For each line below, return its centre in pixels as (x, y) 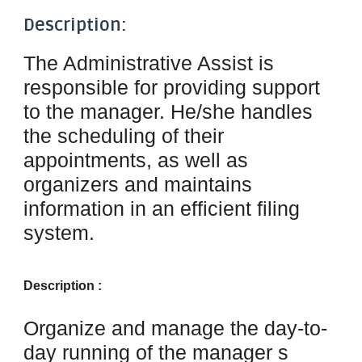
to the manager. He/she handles (168, 112)
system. (59, 233)
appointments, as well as (135, 160)
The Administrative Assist (141, 63)
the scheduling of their (123, 136)
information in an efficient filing (161, 208)
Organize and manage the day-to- (175, 328)
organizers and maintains (137, 184)
